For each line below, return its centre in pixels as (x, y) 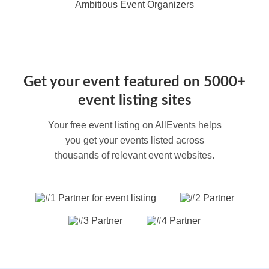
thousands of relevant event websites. (134, 155)
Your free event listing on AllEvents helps (134, 125)
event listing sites (134, 101)
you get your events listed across (134, 140)
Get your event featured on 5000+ (134, 82)
